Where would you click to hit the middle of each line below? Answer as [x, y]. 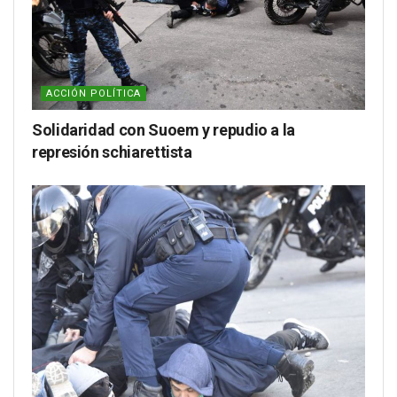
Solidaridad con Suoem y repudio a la [164, 130]
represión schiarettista [112, 152]
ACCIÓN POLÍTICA [93, 94]
